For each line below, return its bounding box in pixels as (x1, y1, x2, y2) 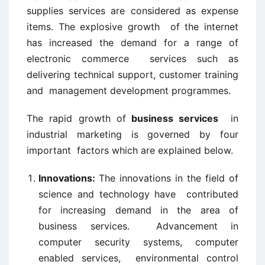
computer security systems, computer (38, 236, 238, 248)
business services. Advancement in (38, 220, 238, 232)
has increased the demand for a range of (27, 37, 238, 49)
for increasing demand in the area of (38, 204, 238, 216)
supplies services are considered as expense (27, 5, 238, 17)
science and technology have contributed (38, 188, 238, 200)
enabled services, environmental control (38, 252, 238, 264)
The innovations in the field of (99, 172, 238, 184)
